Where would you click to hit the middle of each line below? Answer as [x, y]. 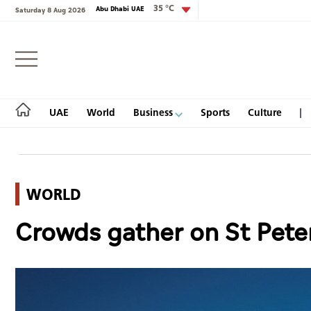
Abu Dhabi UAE [121, 9]
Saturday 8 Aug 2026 [50, 10]
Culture [265, 112]
